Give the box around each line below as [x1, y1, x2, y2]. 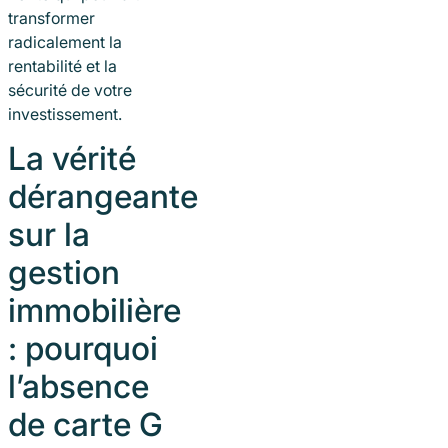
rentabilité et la [8, 55, 117, 76]
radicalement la [8, 31, 122, 52]
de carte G [8, 405, 163, 445]
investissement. [8, 103, 122, 124]
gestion [8, 253, 120, 293]
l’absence [8, 367, 149, 407]
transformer [8, 7, 95, 28]
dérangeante [8, 177, 198, 217]
